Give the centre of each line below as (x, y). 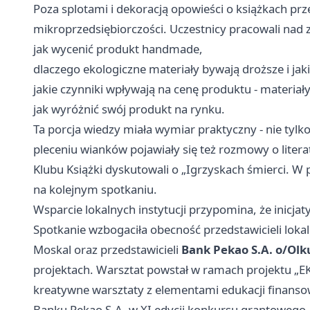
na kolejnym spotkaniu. (95, 190)
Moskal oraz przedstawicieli (107, 250)
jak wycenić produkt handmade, (118, 49)
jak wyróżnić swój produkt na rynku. (129, 109)
